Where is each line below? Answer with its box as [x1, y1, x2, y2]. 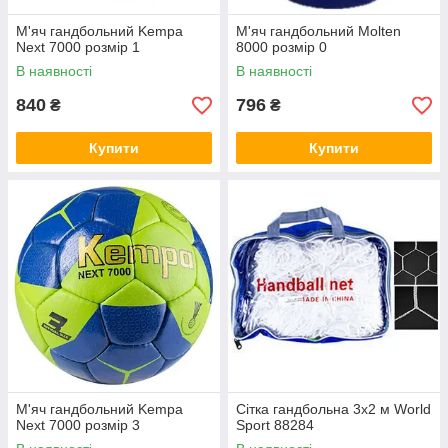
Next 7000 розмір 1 [16, 39, 140, 55]
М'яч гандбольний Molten [236, 23, 401, 39]
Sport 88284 [236, 417, 314, 433]
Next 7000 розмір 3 [16, 417, 140, 433]
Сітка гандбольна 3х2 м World [236, 401, 431, 417]
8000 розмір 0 [236, 39, 327, 55]
